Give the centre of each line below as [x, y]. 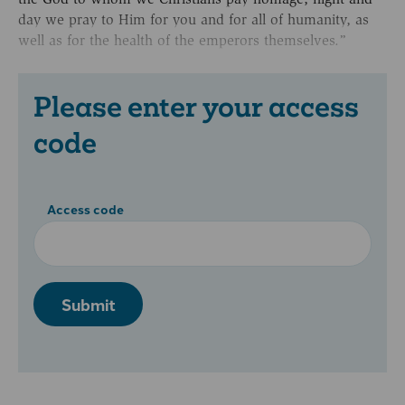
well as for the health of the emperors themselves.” [182, 40]
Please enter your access [196, 107]
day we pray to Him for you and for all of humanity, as [193, 19]
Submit [88, 305]
